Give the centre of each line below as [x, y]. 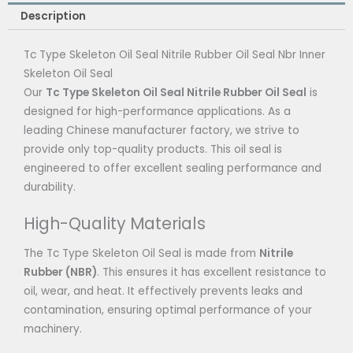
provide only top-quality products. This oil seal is [153, 150]
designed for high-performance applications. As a [157, 112]
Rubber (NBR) [60, 273]
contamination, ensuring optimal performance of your [168, 310]
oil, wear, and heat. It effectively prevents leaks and [163, 292]
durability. [50, 188]
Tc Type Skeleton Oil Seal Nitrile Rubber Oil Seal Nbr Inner [175, 55]
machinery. [53, 329]
